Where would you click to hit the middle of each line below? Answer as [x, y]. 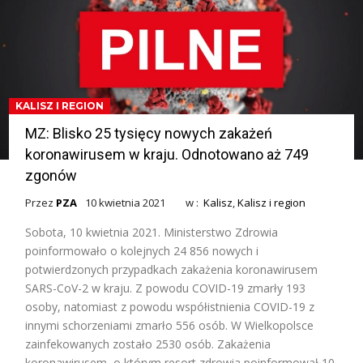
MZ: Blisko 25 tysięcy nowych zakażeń [149, 134]
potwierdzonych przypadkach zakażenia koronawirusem [172, 270]
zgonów [51, 176]
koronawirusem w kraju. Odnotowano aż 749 [167, 155]
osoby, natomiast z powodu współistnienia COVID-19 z [170, 307]
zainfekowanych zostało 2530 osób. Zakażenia [148, 344]
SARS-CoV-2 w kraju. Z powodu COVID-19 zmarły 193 [166, 288]
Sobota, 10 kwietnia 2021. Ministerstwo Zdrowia [152, 233]
